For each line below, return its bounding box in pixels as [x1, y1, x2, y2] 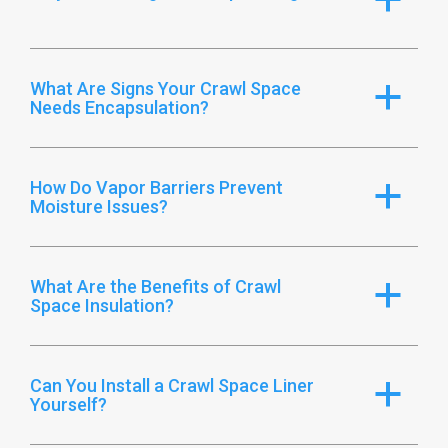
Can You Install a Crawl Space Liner [30, 374, 314, 396]
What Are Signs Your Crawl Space [30, 77, 301, 99]
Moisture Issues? [30, 195, 168, 217]
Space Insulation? [30, 294, 174, 316]
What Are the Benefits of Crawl [30, 275, 281, 297]
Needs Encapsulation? [30, 96, 209, 118]
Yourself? [30, 393, 107, 415]
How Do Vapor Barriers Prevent [30, 176, 283, 198]
